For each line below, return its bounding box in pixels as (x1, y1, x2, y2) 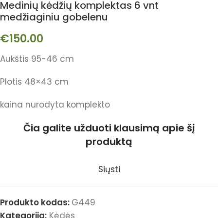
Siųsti (98, 163, 120, 175)
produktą (86, 135, 132, 148)
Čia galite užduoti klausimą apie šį (23, 121, 195, 135)
